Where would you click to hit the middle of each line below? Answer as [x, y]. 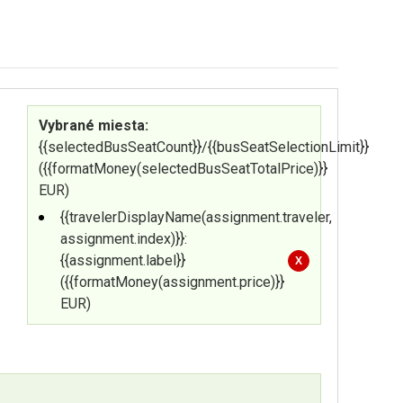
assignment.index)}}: [123, 239]
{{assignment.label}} [122, 260]
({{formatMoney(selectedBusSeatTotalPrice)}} [183, 169]
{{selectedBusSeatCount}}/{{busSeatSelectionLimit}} [203, 147]
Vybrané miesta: [93, 125]
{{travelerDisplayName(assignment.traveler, [196, 217]
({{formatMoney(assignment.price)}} [172, 282]
